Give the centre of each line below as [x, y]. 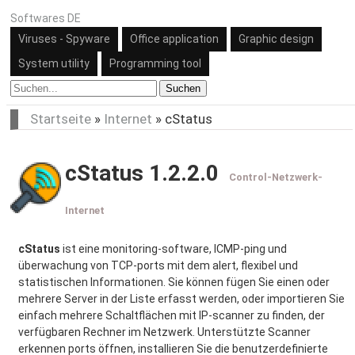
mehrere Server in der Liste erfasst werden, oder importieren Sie [181, 299]
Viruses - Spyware [64, 39]
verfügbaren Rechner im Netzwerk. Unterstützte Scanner [164, 332]
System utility [54, 63]
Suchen [183, 88]
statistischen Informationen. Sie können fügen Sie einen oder [174, 282]
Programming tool [155, 63]
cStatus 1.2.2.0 [142, 173]
